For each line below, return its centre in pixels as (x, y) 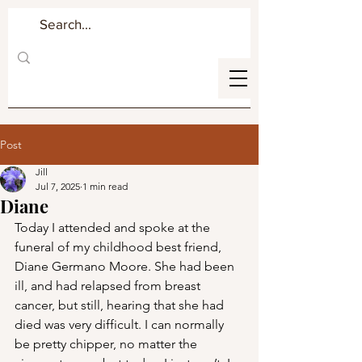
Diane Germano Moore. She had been (126, 266)
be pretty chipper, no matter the (107, 344)
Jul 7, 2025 (58, 186)
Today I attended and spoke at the (114, 227)
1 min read (105, 186)
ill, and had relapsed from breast (109, 286)
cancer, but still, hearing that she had (121, 305)
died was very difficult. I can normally (121, 324)
